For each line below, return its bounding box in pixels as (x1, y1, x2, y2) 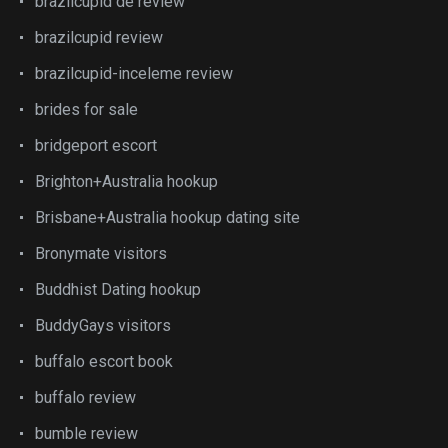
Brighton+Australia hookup (35, 172, 218, 191)
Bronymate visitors (35, 244, 167, 263)
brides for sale (35, 100, 138, 119)
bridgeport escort (35, 136, 157, 155)
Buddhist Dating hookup (35, 280, 201, 299)
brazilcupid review (35, 28, 163, 47)
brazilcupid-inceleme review (35, 64, 233, 83)
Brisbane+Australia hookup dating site (35, 208, 300, 227)
